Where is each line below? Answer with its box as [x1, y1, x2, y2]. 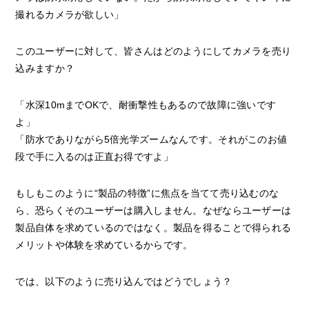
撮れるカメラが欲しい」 [15, 9, 124, 21]
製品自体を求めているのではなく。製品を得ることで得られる [15, 222, 292, 234]
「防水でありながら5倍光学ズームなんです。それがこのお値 [15, 134, 288, 146]
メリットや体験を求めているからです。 [15, 239, 193, 251]
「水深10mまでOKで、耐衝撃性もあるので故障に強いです [15, 99, 277, 111]
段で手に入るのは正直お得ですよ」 [15, 151, 173, 163]
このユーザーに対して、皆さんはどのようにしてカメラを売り [15, 46, 292, 57]
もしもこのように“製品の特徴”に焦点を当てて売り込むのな [15, 188, 279, 199]
